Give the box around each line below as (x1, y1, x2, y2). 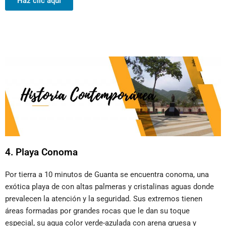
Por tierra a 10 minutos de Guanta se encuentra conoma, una (5, 169, 209, 179)
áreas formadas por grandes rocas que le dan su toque (5, 206, 190, 215)
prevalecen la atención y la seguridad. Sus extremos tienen (5, 194, 202, 203)
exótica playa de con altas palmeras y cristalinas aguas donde (5, 182, 214, 191)
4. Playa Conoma (5, 146, 78, 158)
